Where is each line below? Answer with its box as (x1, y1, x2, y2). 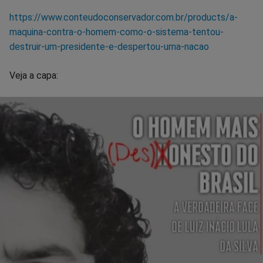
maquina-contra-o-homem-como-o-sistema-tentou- (9, 26, 224, 38)
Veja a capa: (9, 69, 58, 81)
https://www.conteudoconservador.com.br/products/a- (9, 11, 238, 23)
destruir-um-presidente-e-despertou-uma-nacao (9, 41, 209, 52)
